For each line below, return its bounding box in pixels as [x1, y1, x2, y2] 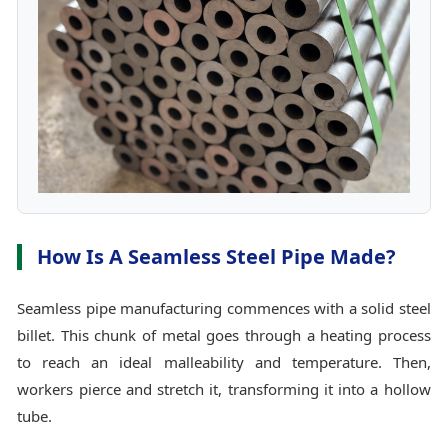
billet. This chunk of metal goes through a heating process [17, 324, 431, 345]
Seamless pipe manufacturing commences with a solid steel [17, 297, 431, 318]
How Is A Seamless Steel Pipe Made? [37, 242, 397, 270]
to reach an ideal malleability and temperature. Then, [17, 351, 431, 372]
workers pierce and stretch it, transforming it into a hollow [17, 378, 431, 399]
